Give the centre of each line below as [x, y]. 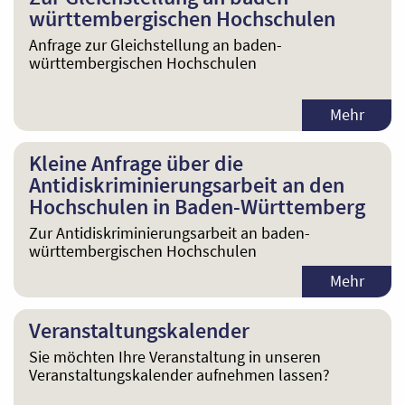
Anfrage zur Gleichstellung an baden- [155, 44]
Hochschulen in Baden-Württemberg [197, 207]
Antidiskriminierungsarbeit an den [186, 185]
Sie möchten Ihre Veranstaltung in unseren [174, 356]
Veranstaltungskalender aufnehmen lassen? [179, 374]
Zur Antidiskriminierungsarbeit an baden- [169, 233]
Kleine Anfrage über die [136, 164]
